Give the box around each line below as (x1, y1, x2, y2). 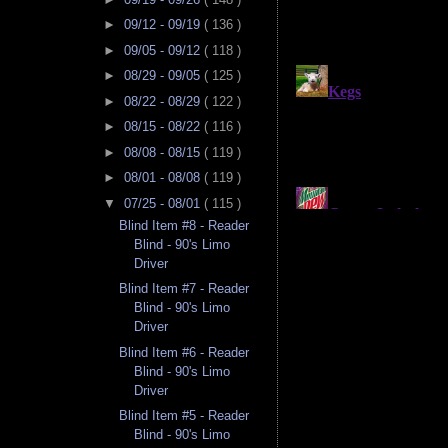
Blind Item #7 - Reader (119, 281, 250, 297)
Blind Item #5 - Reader (119, 408, 250, 424)
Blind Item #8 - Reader (119, 217, 250, 233)
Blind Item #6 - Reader (119, 344, 250, 360)
